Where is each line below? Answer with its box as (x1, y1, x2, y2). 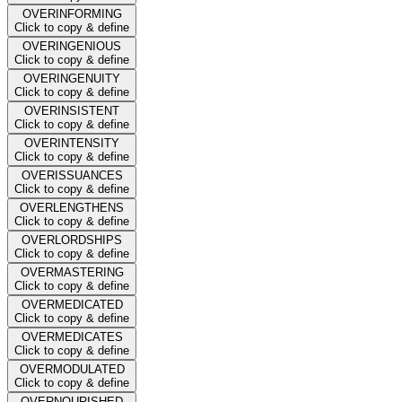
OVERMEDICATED (21, 297, 123, 311)
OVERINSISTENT (24, 103, 119, 118)
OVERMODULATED (19, 362, 125, 376)
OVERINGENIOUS (22, 39, 121, 53)
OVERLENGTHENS (20, 200, 124, 214)
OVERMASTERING (20, 265, 124, 279)
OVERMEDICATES (21, 329, 123, 344)
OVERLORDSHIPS (22, 232, 122, 247)
